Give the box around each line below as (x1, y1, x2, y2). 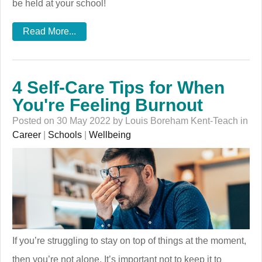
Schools (48, 130, 82, 140)
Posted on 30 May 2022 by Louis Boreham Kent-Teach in (12, 116, 248, 126)
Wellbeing (89, 130, 131, 140)
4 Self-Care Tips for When (12, 78, 225, 98)
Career (12, 130, 41, 140)
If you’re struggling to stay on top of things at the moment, (12, 236, 246, 246)
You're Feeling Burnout (12, 95, 203, 115)
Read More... (23, 26, 76, 37)
